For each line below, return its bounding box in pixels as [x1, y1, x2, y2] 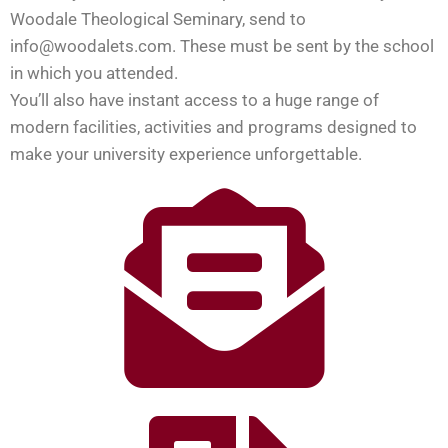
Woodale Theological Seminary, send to [10, 8, 306, 29]
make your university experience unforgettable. [10, 143, 362, 164]
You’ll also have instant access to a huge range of [10, 89, 379, 110]
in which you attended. [10, 62, 178, 83]
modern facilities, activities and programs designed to [10, 116, 417, 137]
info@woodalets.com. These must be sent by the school [10, 35, 434, 56]
